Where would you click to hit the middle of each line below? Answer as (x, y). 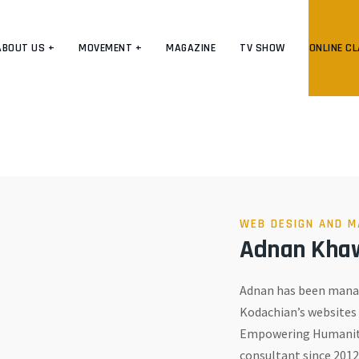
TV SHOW (262, 48)
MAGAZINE (191, 48)
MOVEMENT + (110, 48)
